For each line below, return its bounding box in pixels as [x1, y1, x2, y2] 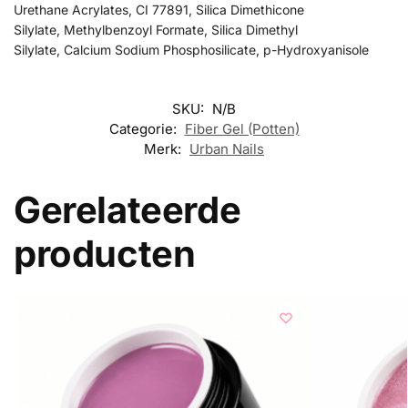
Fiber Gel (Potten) [184, 119, 300, 138]
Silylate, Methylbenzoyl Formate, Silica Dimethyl [14, 21, 298, 37]
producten [14, 230, 196, 276]
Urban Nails [189, 139, 264, 158]
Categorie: [108, 119, 180, 138]
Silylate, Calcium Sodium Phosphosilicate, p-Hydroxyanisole [14, 41, 369, 57]
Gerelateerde [14, 187, 241, 232]
